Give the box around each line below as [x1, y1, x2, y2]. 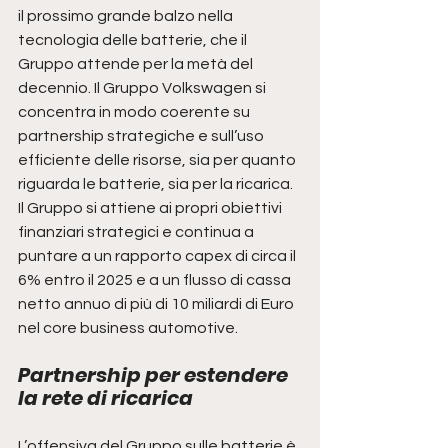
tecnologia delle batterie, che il [18, 32, 250, 49]
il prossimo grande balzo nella [18, 8, 236, 25]
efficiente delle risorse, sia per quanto [18, 152, 299, 169]
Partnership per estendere [18, 361, 292, 390]
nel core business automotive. [18, 320, 244, 337]
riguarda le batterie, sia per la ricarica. [18, 176, 296, 193]
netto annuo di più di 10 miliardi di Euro [18, 296, 297, 313]
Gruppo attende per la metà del [18, 56, 256, 73]
